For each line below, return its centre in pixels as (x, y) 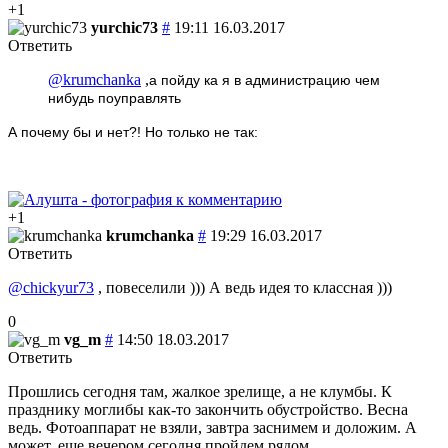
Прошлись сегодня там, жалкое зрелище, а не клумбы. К (200, 391)
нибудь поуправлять (114, 97)
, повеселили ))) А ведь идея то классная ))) (243, 287)
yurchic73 (124, 27)
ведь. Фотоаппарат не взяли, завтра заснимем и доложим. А (212, 427)
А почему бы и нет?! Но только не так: (133, 131)
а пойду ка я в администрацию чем (264, 79)
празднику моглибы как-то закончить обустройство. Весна (208, 409)
